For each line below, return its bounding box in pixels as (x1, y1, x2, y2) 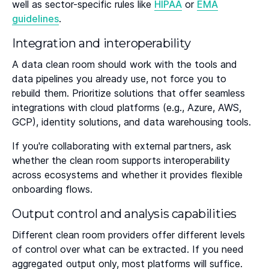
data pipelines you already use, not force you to (12, 73, 226, 85)
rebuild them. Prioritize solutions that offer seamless (12, 87, 245, 100)
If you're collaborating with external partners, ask (12, 140, 231, 153)
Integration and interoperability (12, 36, 191, 51)
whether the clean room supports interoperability (12, 154, 230, 167)
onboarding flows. (12, 183, 92, 196)
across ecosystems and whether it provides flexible (12, 169, 243, 181)
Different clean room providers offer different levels (12, 229, 245, 241)
